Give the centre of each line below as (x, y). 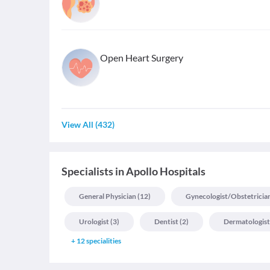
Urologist (94, 222)
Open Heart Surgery (142, 58)
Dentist (166, 222)
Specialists (87, 171)
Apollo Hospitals (166, 171)
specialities (104, 241)
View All (77, 125)
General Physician (108, 196)
